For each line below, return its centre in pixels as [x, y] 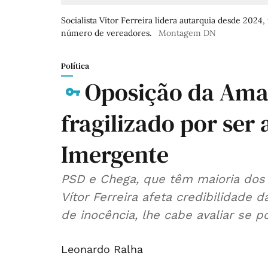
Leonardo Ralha [102, 249]
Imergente [115, 155]
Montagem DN [187, 33]
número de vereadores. [106, 33]
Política [75, 66]
